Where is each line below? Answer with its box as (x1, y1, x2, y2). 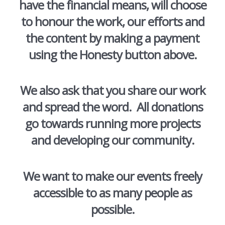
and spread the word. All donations (22, 98, 203, 116)
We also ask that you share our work (20, 82, 205, 99)
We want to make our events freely (23, 167, 202, 184)
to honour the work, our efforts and (21, 13, 204, 30)
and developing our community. (31, 132, 194, 149)
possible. (90, 200, 135, 217)
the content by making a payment (26, 29, 199, 46)
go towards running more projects (25, 115, 200, 132)
